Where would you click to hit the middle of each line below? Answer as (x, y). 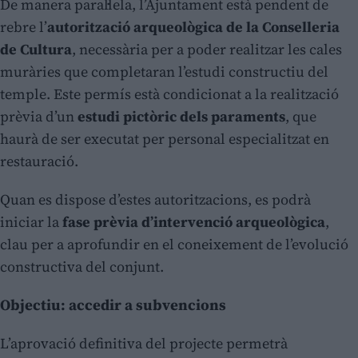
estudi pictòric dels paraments (181, 117)
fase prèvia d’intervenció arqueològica (194, 222)
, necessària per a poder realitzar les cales (207, 50)
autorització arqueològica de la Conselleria (193, 27)
